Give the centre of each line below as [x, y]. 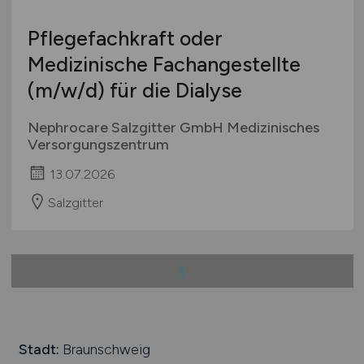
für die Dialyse [173, 91]
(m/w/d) [66, 91]
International [78, 12]
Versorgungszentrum [98, 145]
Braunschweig [104, 349]
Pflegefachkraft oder [125, 39]
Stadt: [39, 349]
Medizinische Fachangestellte [164, 65]
